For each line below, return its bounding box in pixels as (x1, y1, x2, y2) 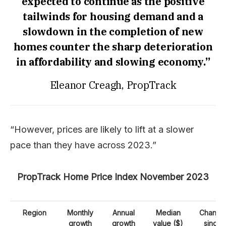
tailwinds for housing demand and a (23, 10, 203, 23)
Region (22, 208, 46, 217)
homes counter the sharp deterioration (13, 40, 213, 53)
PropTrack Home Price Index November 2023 (17, 172, 209, 182)
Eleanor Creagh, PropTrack (49, 78, 177, 92)
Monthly (67, 208, 93, 217)
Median (155, 208, 181, 217)
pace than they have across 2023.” (10, 140, 156, 150)
